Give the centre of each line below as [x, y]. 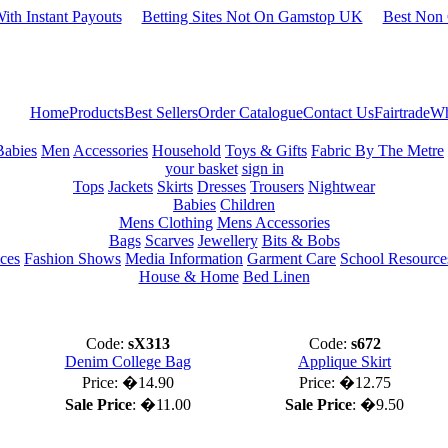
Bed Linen [276, 276]
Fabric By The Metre [377, 150]
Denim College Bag [127, 361]
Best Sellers [160, 112]
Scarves [169, 240]
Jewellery [227, 240]
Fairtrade [401, 112]
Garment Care [291, 258]
